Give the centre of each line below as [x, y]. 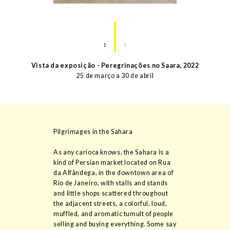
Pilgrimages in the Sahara [93, 132]
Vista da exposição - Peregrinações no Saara [106, 66]
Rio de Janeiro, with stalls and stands [111, 183]
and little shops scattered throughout [111, 194]
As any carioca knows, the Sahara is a [111, 152]
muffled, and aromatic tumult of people [113, 214]
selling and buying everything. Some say [115, 224]
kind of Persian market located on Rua [112, 163]
